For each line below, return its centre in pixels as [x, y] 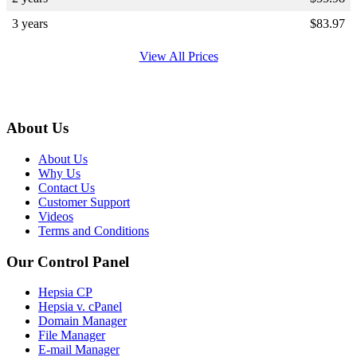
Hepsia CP [65, 292]
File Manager [72, 335]
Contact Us [67, 187]
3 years [30, 23]
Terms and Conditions [94, 230]
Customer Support [84, 202]
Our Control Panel [68, 261]
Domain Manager [82, 321]
